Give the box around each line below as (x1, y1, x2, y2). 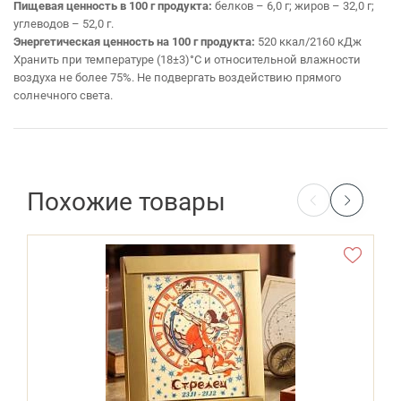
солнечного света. (13, 87, 113, 104)
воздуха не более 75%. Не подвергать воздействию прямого (13, 69, 341, 86)
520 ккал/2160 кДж (258, 33, 362, 50)
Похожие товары (27, 183, 226, 218)
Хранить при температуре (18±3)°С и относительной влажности (13, 51, 361, 68)
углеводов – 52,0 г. (13, 15, 114, 32)
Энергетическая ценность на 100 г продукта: (13, 33, 258, 50)
